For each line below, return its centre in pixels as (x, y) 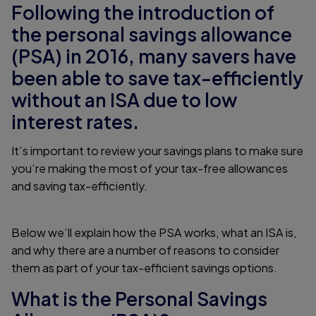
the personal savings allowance (152, 35)
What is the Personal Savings (139, 298)
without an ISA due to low (124, 100)
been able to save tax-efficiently (157, 78)
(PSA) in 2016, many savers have (154, 56)
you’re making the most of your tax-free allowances (150, 168)
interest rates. (75, 122)
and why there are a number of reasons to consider (145, 250)
